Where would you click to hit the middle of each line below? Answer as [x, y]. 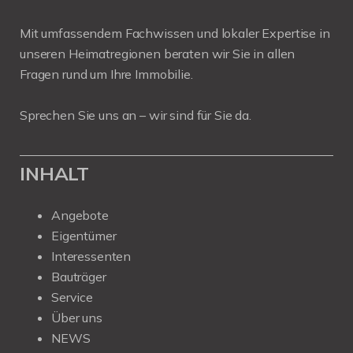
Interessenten [91, 256]
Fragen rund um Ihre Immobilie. [106, 74]
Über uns [77, 317]
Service [72, 297]
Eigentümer [84, 235]
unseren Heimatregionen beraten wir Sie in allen [158, 53]
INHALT [55, 173]
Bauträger [79, 276]
